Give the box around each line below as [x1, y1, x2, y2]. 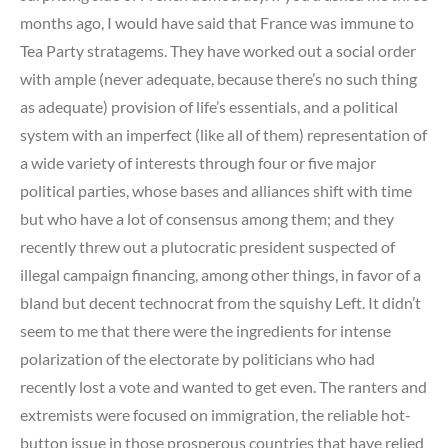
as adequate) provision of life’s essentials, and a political [20, 96, 398, 116]
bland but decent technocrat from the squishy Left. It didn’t [20, 292, 421, 312]
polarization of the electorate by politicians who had [20, 348, 375, 368]
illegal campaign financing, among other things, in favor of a [20, 264, 421, 284]
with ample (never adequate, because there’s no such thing [20, 68, 417, 88]
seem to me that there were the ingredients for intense [20, 320, 391, 340]
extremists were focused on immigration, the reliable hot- [20, 404, 411, 424]
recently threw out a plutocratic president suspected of [20, 236, 395, 256]
